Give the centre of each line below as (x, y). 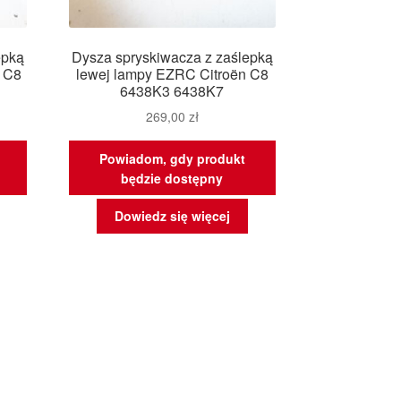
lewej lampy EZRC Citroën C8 (172, 73)
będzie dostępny (172, 178)
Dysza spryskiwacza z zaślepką (172, 56)
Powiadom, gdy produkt (172, 158)
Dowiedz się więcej (172, 216)
